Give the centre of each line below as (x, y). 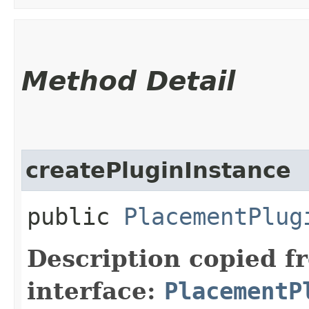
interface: (96, 291)
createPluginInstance (158, 170)
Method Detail (128, 81)
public (75, 217)
